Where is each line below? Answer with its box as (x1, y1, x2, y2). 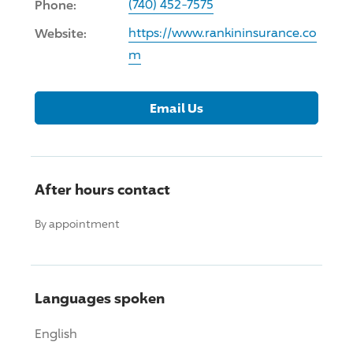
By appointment (35, 216, 120, 230)
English (35, 325, 77, 341)
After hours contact (35, 180, 170, 198)
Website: (35, 24, 87, 41)
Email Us (150, 99, 203, 116)
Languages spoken (35, 288, 165, 307)
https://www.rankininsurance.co (128, 24, 317, 40)
